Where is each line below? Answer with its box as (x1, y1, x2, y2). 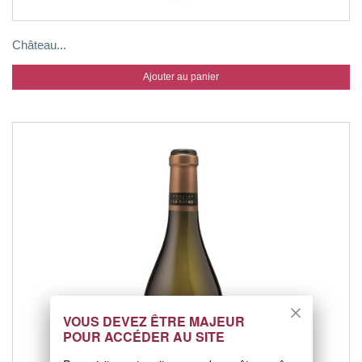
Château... (12, 38, 66, 52)
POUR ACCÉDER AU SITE (62, 327, 225, 347)
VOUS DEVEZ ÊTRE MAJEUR (62, 312, 245, 331)
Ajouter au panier (143, 71, 219, 82)
